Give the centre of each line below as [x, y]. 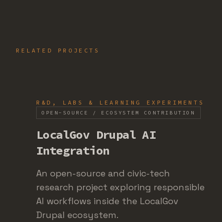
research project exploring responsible [120, 187]
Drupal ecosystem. [77, 215]
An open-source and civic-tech [103, 173]
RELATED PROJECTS [58, 50]
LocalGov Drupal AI [96, 135]
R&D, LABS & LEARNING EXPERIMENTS [120, 102]
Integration [73, 150]
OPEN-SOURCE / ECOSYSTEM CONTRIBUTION [118, 113]
